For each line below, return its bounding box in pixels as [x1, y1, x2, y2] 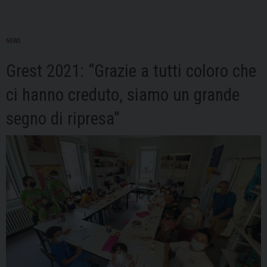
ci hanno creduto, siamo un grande [6, 85, 240, 105]
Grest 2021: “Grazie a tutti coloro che [6, 61, 256, 82]
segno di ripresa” [6, 108, 120, 129]
